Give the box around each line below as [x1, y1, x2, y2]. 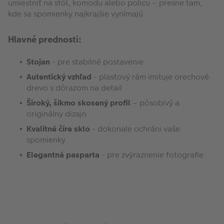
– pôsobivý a [132, 97, 179, 109]
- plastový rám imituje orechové [91, 71, 209, 83]
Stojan [26, 56, 50, 68]
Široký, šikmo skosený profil [26, 97, 132, 109]
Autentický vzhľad [26, 71, 91, 83]
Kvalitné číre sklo [26, 123, 90, 135]
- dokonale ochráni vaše [90, 123, 180, 135]
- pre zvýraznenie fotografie [99, 149, 203, 161]
